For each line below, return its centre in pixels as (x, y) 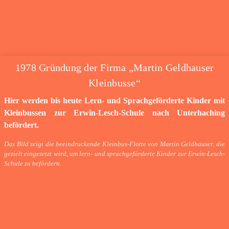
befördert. (21, 125)
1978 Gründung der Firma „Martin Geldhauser (114, 67)
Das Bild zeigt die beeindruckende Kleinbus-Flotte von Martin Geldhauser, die (114, 144)
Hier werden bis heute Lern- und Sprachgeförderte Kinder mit (114, 100)
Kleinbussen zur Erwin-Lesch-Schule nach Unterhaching (114, 112)
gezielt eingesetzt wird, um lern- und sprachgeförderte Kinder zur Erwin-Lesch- (114, 154)
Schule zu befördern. (33, 163)
